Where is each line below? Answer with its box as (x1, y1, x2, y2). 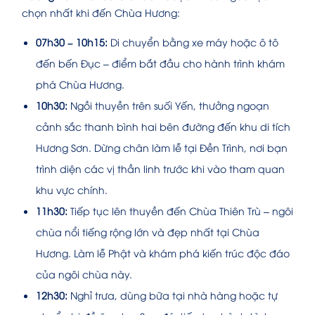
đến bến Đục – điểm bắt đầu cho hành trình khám (36, 56, 285, 70)
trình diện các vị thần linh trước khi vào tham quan (36, 162, 285, 176)
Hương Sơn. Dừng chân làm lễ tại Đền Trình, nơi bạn (36, 141, 288, 155)
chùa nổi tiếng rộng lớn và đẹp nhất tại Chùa (36, 225, 259, 239)
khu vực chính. (36, 183, 108, 197)
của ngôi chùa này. (36, 267, 132, 281)
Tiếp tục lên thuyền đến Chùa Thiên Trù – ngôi (67, 204, 293, 218)
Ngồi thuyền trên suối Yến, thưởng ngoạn (67, 98, 269, 112)
